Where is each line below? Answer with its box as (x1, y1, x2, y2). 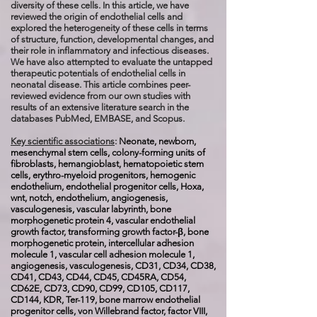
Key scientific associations (11, 136, 115, 146)
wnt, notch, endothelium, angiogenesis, (11, 192, 168, 203)
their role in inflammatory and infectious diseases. (11, 45, 209, 56)
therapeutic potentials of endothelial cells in (11, 68, 185, 79)
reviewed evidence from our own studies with (11, 91, 190, 101)
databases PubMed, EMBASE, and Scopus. (11, 113, 185, 124)
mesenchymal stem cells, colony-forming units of (11, 147, 205, 158)
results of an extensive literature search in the (11, 102, 189, 113)
